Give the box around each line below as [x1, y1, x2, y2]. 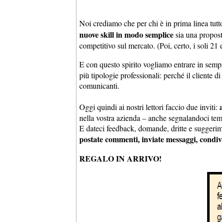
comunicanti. [79, 80, 119, 91]
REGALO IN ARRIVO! [79, 152, 162, 164]
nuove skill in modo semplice [79, 28, 173, 40]
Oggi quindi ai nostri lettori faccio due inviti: [79, 101, 220, 112]
